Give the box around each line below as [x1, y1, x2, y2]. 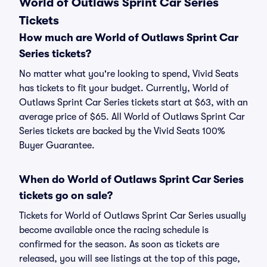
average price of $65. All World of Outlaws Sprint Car [19, 111, 245, 122]
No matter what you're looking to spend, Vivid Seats [19, 69, 238, 79]
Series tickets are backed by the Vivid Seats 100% [19, 126, 225, 136]
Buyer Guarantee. [19, 140, 95, 151]
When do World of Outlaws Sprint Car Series [19, 173, 244, 185]
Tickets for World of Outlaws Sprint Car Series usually [19, 210, 246, 221]
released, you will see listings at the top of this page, [19, 253, 240, 264]
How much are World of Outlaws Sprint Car [19, 32, 238, 44]
